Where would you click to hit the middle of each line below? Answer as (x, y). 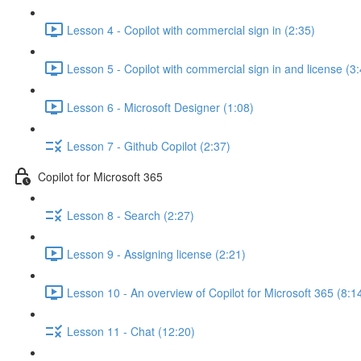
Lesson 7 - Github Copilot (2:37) (149, 145)
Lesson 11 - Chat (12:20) (131, 331)
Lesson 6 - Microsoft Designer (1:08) (160, 107)
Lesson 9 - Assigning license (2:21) (156, 253)
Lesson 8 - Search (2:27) (131, 215)
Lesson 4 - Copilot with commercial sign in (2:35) (191, 29)
